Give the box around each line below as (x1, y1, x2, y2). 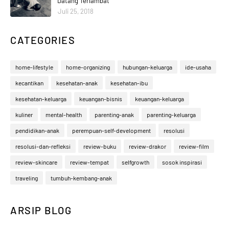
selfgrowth (122, 158, 149, 166)
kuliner (15, 111, 33, 119)
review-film (179, 143, 209, 150)
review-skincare (15, 158, 57, 166)
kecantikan (15, 79, 43, 87)
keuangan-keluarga (135, 95, 184, 103)
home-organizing (66, 63, 110, 71)
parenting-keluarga (147, 111, 196, 119)
